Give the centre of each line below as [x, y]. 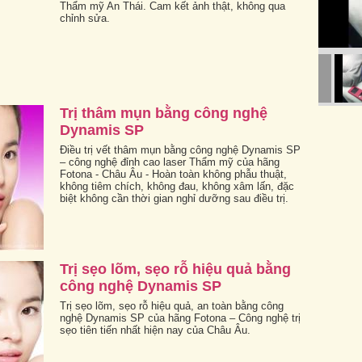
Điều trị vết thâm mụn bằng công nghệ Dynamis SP [180, 149]
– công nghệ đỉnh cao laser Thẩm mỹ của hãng [170, 162]
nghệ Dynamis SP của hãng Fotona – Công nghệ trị [180, 318]
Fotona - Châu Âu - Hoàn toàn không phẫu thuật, [173, 174]
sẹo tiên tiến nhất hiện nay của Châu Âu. [155, 330]
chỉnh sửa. [85, 18]
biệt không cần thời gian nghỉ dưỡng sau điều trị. [174, 198]
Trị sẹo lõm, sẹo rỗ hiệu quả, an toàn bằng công [172, 305]
